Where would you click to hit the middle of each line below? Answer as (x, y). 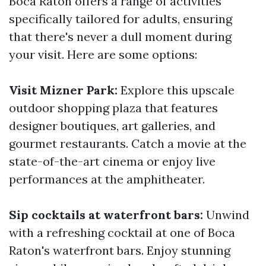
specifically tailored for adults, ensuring (121, 19)
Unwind (226, 215)
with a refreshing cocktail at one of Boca (122, 232)
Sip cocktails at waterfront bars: (106, 215)
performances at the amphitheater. (107, 179)
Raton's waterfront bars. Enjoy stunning (120, 250)
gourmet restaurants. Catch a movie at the (128, 143)
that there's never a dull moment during (120, 37)
